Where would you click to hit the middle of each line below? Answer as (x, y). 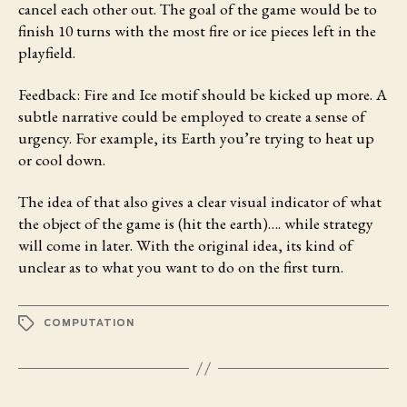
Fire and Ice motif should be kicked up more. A (233, 94)
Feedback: (49, 94)
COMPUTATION (89, 323)
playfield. (47, 53)
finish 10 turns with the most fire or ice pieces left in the (197, 31)
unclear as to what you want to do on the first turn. (181, 267)
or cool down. (62, 160)
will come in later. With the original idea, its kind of (185, 245)
